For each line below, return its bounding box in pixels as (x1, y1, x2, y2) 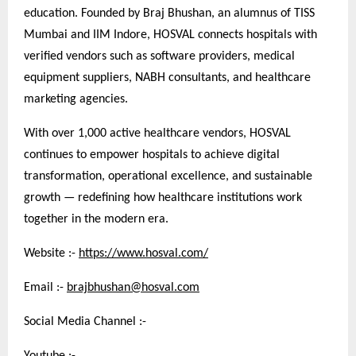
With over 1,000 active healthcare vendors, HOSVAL (24, 127, 291, 141)
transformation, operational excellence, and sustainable (24, 170, 312, 184)
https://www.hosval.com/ (79, 247, 208, 261)
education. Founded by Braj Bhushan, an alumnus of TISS (24, 7, 315, 21)
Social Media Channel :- (24, 315, 146, 329)
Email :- (24, 281, 67, 295)
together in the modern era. (24, 213, 168, 226)
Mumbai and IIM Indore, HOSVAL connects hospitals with (24, 29, 317, 42)
